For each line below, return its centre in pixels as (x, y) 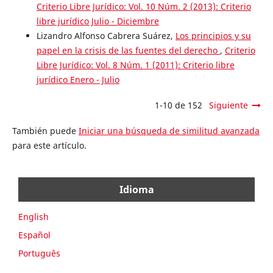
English (34, 217)
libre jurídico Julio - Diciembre (97, 21)
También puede (45, 131)
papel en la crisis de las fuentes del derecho (128, 51)
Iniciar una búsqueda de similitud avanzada (169, 131)
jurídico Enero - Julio (78, 80)
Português (39, 253)
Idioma (136, 190)
